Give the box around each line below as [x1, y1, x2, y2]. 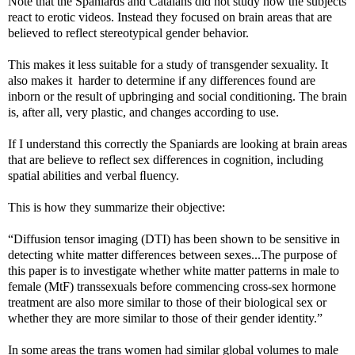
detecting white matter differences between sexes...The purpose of [8, 247, 337, 261]
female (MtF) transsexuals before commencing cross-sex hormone [8, 279, 336, 293]
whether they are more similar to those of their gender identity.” [8, 311, 323, 325]
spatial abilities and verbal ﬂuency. [8, 168, 179, 182]
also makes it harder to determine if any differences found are [8, 73, 315, 87]
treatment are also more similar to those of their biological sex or [8, 295, 326, 309]
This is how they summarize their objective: [8, 200, 225, 214]
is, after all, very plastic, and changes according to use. [8, 105, 279, 119]
